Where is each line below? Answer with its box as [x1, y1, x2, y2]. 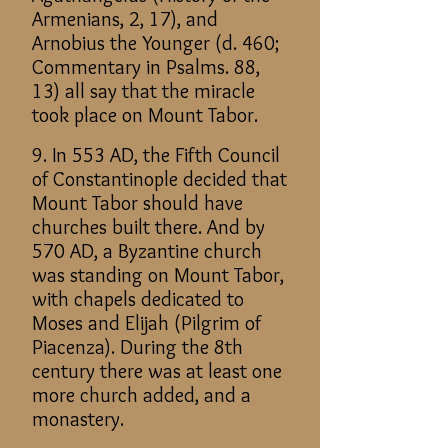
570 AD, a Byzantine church [32, 239, 262, 263]
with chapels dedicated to [32, 287, 244, 311]
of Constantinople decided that [32, 167, 287, 191]
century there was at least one [32, 359, 282, 383]
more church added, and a [32, 383, 251, 407]
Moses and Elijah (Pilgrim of [32, 311, 261, 335]
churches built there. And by [32, 215, 265, 239]
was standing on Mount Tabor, [32, 263, 284, 287]
